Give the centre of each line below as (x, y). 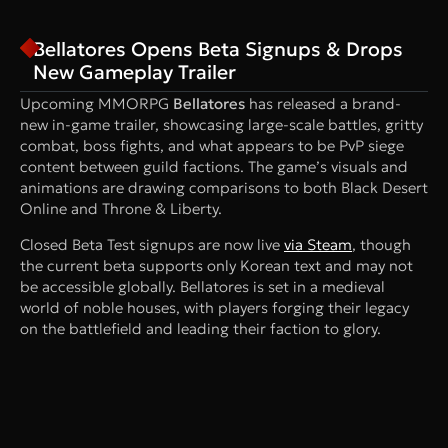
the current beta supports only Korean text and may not (216, 265)
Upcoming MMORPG (96, 103)
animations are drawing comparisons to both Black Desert (224, 187)
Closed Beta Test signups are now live (152, 244)
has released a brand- (323, 103)
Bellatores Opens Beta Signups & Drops (218, 48)
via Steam (318, 244)
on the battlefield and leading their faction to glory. (200, 328)
